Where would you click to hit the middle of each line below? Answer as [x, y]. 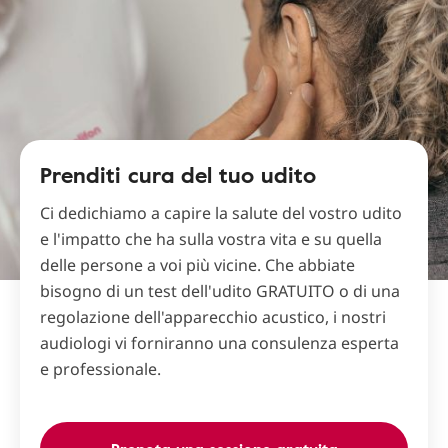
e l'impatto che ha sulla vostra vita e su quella [211, 239]
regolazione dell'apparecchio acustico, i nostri [213, 317]
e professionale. [100, 369]
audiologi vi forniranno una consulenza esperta [219, 343]
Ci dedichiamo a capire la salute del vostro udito [221, 213]
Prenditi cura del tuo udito [178, 174]
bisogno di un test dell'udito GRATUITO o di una [220, 291]
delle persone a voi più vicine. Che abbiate [197, 265]
